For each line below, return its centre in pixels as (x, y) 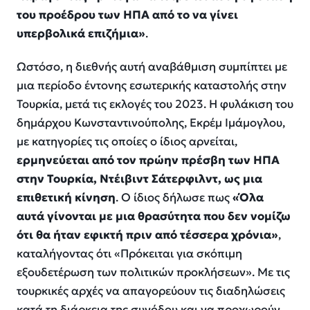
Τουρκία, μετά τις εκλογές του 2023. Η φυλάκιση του (155, 104)
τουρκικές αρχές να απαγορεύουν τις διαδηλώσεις (151, 291)
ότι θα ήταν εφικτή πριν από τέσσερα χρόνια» (147, 235)
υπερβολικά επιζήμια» (81, 33)
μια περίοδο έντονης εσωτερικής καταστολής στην (152, 86)
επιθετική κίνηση (66, 198)
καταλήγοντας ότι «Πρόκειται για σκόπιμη (129, 254)
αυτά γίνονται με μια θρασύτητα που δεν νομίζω (154, 217)
